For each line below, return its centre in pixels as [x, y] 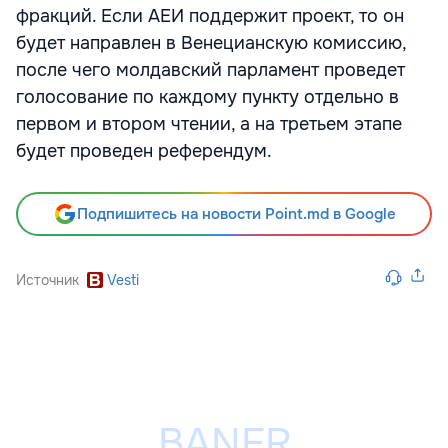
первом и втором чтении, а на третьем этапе [209, 124]
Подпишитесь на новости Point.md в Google [236, 214]
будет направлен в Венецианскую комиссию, [211, 43]
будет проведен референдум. [144, 151]
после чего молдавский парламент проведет [210, 70]
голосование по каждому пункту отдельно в [207, 97]
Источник [47, 280]
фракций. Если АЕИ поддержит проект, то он [210, 16]
